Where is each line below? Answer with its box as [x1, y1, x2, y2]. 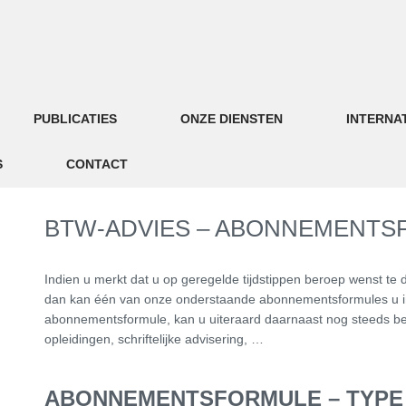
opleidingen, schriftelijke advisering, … [44, 332, 264, 346]
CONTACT [66, 157, 128, 171]
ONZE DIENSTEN [180, 111, 283, 126]
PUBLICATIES [34, 111, 117, 126]
